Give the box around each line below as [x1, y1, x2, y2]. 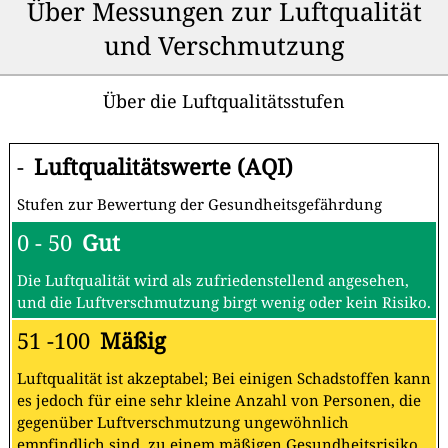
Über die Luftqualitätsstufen [103, 88, 345, 113]
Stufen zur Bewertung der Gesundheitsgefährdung [17, 193, 382, 214]
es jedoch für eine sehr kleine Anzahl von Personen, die [17, 389, 421, 410]
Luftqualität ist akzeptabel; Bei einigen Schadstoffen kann [17, 367, 431, 388]
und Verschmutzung [104, 27, 344, 62]
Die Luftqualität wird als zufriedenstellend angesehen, [17, 269, 409, 290]
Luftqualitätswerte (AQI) [34, 151, 293, 181]
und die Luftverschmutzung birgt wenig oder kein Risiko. [17, 291, 431, 312]
